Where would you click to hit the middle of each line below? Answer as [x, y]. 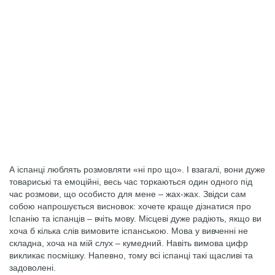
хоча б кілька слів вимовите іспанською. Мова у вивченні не [129, 231]
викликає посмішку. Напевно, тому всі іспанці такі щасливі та [131, 255]
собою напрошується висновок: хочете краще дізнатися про [130, 206]
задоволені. [33, 268]
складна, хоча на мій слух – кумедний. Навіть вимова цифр [129, 243]
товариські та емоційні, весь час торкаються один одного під [131, 182]
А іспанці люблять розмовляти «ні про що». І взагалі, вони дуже [137, 169]
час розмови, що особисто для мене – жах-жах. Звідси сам [128, 194]
